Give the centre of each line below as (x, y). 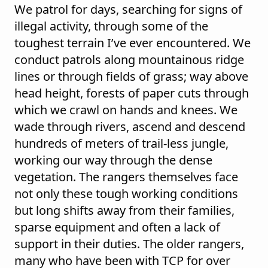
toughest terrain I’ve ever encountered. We (133, 42)
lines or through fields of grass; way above (131, 76)
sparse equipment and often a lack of (117, 227)
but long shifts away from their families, (124, 210)
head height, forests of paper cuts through (132, 93)
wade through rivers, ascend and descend (130, 126)
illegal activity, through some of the (111, 26)
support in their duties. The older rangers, (129, 243)
